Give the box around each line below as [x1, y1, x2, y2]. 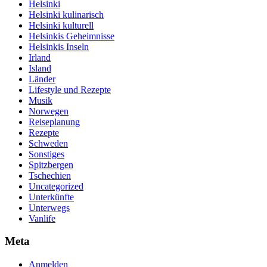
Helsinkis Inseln [29, 41, 89, 52]
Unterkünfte [29, 191, 74, 202]
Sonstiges [29, 148, 64, 159]
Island [29, 63, 51, 73]
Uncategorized [29, 181, 83, 191]
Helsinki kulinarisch [29, 9, 104, 20]
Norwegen [29, 105, 69, 116]
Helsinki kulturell [29, 20, 94, 30]
